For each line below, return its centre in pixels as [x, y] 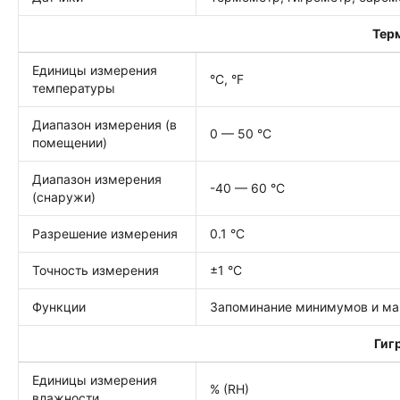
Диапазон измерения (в [104, 125]
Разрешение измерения [105, 233]
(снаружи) [64, 197]
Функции [59, 307]
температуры [74, 88]
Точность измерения [96, 270]
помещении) [70, 142]
